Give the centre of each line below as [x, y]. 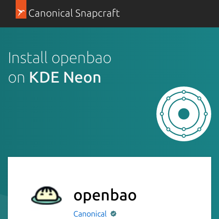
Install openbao [60, 57]
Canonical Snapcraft [74, 13]
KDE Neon [65, 77]
